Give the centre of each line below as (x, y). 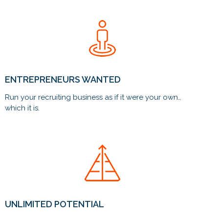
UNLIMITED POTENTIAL (55, 204)
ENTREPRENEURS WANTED (63, 79)
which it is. (22, 108)
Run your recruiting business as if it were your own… (93, 97)
